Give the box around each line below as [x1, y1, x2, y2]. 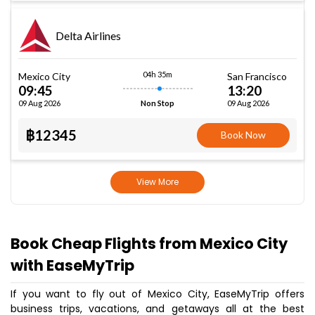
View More [136, 176, 179, 188]
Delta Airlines [56, 28, 121, 42]
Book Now [221, 129, 266, 141]
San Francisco [227, 70, 287, 82]
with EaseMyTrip [11, 255, 134, 276]
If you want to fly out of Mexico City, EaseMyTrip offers [11, 287, 304, 301]
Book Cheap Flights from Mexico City [11, 233, 288, 254]
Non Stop [141, 98, 174, 108]
